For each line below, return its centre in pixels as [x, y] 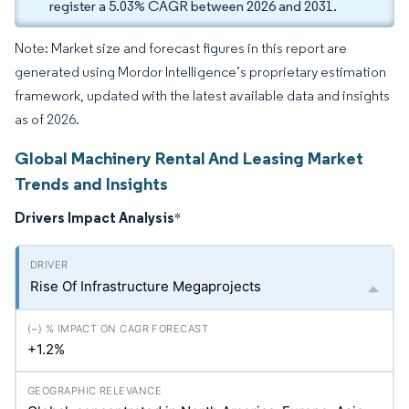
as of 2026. [47, 119]
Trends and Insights [91, 184]
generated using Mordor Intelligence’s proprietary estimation [200, 72]
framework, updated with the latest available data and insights [202, 95]
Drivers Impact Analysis [94, 217]
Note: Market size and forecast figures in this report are [181, 48]
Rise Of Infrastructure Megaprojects [146, 286]
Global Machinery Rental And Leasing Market [189, 158]
